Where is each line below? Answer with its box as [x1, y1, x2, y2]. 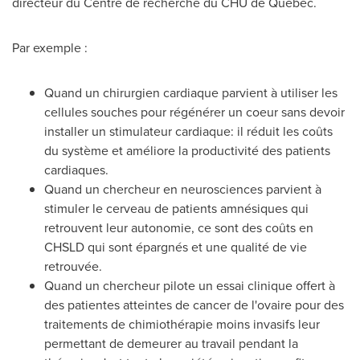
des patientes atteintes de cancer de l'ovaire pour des [44, 296, 344, 314]
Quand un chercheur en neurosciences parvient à [44, 180, 321, 198]
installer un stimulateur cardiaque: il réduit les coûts [44, 122, 333, 141]
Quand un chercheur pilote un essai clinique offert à [44, 276, 335, 295]
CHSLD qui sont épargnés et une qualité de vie [44, 238, 307, 256]
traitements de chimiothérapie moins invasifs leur [44, 315, 320, 333]
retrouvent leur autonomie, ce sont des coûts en [44, 219, 313, 237]
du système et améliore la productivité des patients [44, 141, 330, 160]
